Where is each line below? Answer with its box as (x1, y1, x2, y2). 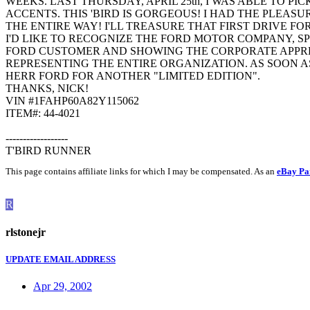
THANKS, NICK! (6, 82, 89, 95)
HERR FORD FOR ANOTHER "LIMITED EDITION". (6, 70, 260, 82)
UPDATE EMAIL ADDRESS (6, 253, 116, 264)
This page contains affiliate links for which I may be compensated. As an (6, 166, 277, 177)
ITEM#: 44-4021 (6, 107, 80, 120)
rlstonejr (6, 226, 46, 238)
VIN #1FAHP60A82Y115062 (6, 95, 139, 107)
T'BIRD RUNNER (6, 145, 91, 157)
